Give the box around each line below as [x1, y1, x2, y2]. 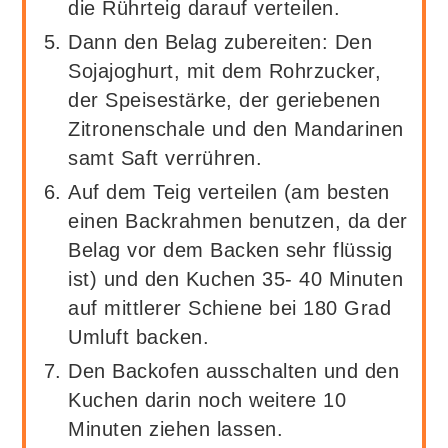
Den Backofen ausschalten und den [68, 359, 400, 382]
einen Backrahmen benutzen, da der [68, 209, 408, 232]
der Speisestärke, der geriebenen [68, 88, 381, 111]
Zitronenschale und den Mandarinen [68, 117, 404, 140]
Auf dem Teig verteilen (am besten [68, 180, 390, 203]
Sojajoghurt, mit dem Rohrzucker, [68, 59, 382, 82]
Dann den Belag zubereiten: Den [68, 30, 373, 53]
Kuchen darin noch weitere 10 [68, 388, 347, 411]
